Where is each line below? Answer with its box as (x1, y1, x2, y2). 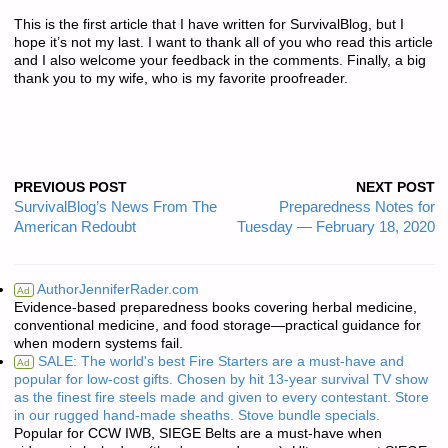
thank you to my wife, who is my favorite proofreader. (13, 71, 348, 87)
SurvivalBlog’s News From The (13, 198, 217, 215)
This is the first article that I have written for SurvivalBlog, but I (13, 17, 404, 33)
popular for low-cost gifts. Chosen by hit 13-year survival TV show (13, 371, 428, 387)
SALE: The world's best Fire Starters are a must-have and (33, 353, 404, 369)
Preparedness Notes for (278, 198, 435, 215)
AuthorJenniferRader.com (33, 281, 199, 297)
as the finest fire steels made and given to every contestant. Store (13, 389, 429, 405)
